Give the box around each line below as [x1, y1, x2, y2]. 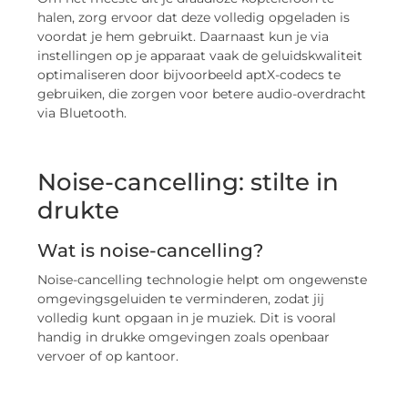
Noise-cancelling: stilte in [37, 167, 340, 197]
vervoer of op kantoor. [37, 347, 179, 364]
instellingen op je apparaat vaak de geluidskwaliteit [37, 46, 363, 64]
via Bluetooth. [37, 104, 127, 121]
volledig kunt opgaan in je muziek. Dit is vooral [37, 309, 337, 326]
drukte [37, 195, 120, 225]
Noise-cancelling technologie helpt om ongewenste [37, 270, 368, 288]
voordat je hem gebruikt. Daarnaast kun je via [37, 27, 330, 45]
